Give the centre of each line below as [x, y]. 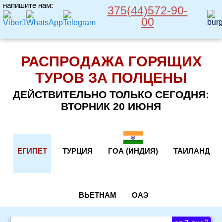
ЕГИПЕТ [32, 151]
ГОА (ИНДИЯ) [133, 151]
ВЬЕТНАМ [98, 195]
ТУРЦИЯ [78, 151]
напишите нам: [28, 5]
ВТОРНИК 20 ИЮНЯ [111, 106]
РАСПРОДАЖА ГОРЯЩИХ [111, 61]
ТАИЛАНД [192, 151]
